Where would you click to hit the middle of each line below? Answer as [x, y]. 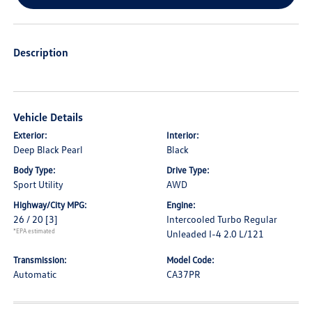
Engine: [181, 205]
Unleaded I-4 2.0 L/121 [215, 234]
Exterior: [31, 135]
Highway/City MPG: [50, 205]
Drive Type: [188, 170]
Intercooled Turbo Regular [222, 219]
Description [41, 52]
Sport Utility [39, 184]
